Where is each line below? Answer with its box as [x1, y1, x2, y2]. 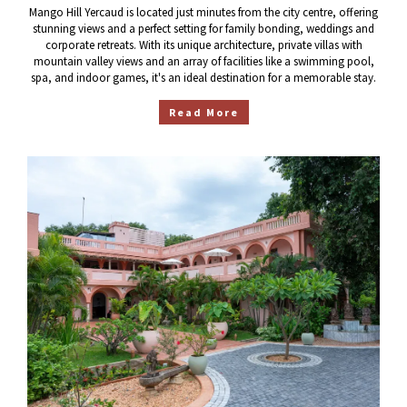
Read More [168, 104, 239, 119]
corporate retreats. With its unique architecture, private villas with [45, 36, 362, 53]
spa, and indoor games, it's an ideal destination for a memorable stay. [31, 69, 376, 85]
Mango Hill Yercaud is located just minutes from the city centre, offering [29, 4, 378, 20]
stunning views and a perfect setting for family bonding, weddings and [33, 20, 374, 36]
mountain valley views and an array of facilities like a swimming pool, [33, 53, 374, 69]
